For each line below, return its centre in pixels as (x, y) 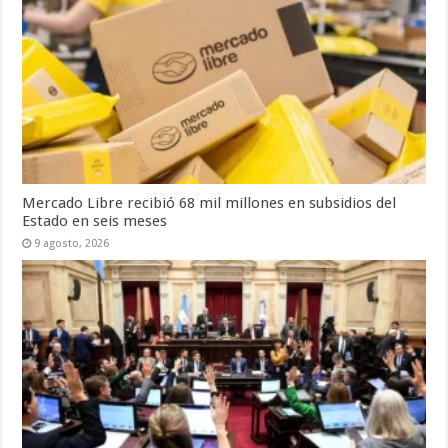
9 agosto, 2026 (72, 243)
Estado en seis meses (95, 220)
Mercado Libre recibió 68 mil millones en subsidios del (209, 202)
